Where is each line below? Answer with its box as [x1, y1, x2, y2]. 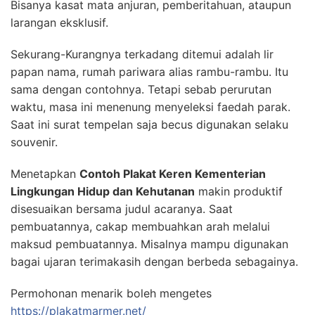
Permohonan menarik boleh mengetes [11, 285, 212, 300]
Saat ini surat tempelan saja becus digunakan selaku [11, 117, 288, 131]
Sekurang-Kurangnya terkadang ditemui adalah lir [11, 46, 274, 61]
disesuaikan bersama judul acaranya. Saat [11, 201, 233, 216]
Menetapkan [11, 166, 79, 181]
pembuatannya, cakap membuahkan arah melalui [11, 219, 270, 233]
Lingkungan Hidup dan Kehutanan [11, 184, 195, 198]
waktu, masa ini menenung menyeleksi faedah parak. [11, 99, 290, 114]
